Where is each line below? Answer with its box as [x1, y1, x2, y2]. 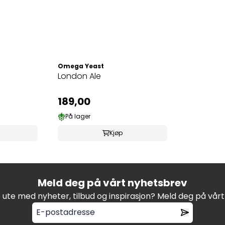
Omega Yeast [58, 61, 104, 70]
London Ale [58, 70, 101, 82]
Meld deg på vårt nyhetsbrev [38, 175, 187, 190]
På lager [65, 112, 91, 121]
